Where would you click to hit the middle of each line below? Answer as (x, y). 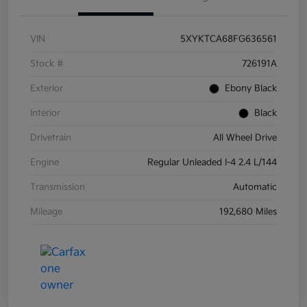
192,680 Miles (248, 212)
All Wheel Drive (245, 138)
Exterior (47, 89)
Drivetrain (51, 138)
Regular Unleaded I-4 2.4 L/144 (212, 163)
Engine (45, 163)
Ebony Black (251, 89)
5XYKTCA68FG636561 (229, 39)
